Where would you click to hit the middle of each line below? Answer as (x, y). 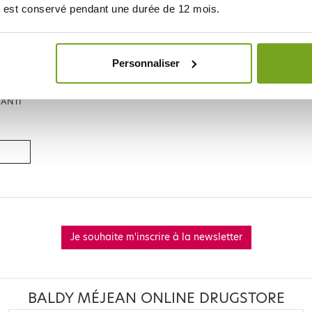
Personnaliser (146, 63)
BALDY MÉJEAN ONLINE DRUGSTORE (156, 298)
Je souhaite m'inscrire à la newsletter (156, 237)
